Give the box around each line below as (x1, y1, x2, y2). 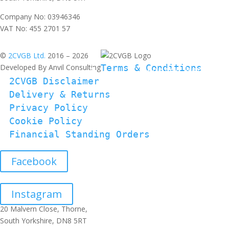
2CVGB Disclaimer (9, 76, 99, 86)
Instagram (11, 187, 62, 201)
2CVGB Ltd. (8, 51, 48, 60)
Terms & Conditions (101, 62, 202, 73)
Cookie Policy (9, 116, 82, 126)
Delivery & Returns (9, 89, 110, 100)
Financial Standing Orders (9, 129, 150, 140)
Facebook (11, 154, 57, 168)
